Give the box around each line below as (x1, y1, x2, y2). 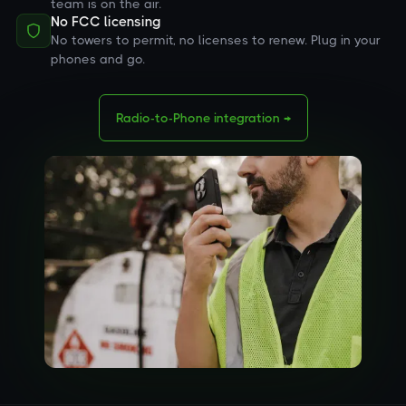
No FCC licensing (51, 14, 161, 30)
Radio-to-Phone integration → (115, 111, 291, 125)
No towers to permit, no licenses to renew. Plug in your (51, 33, 381, 47)
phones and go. (51, 52, 145, 66)
